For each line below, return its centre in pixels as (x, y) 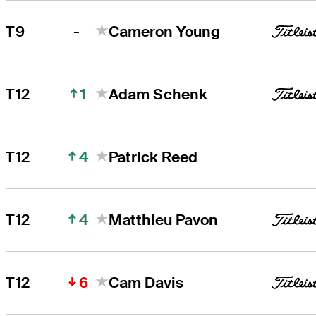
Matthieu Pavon (164, 219)
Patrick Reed (153, 157)
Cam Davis (146, 282)
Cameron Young (165, 31)
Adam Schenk (158, 94)
